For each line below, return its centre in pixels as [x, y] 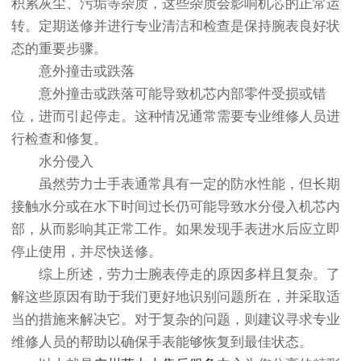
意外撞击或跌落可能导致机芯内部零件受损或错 [169, 94]
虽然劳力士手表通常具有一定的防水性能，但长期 [176, 185]
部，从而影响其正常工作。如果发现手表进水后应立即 [176, 230]
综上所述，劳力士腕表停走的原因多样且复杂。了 [176, 275]
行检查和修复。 [59, 139]
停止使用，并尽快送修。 [87, 252]
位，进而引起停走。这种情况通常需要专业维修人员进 [176, 117]
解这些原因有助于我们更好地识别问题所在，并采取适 [176, 297]
